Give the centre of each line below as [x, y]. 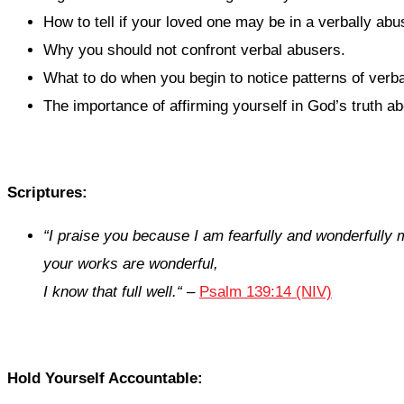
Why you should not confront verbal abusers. [194, 50]
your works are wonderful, [131, 264]
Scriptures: [47, 193]
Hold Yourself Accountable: [105, 379]
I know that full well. [110, 292]
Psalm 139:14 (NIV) [266, 292]
